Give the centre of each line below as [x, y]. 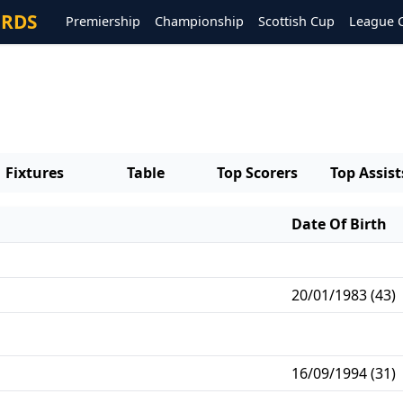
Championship [199, 22]
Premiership [103, 22]
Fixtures [34, 173]
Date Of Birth [339, 224]
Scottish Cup [296, 22]
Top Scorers [257, 173]
